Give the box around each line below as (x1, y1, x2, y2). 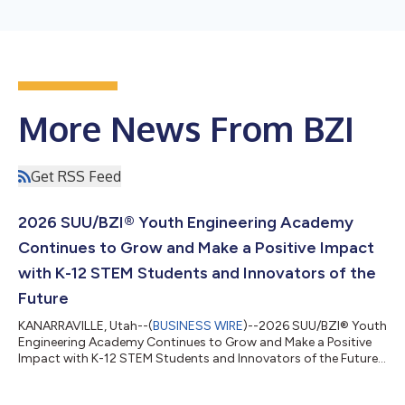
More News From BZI (18, 106, 354, 150)
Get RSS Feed (31, 166, 121, 185)
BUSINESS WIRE (153, 317, 243, 334)
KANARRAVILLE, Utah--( (18, 317, 153, 334)
